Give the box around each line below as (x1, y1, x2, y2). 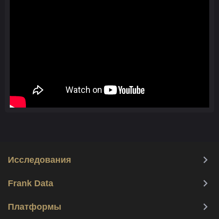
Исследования (8, 154, 71, 165)
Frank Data (8, 178, 53, 188)
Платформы (8, 201, 61, 212)
